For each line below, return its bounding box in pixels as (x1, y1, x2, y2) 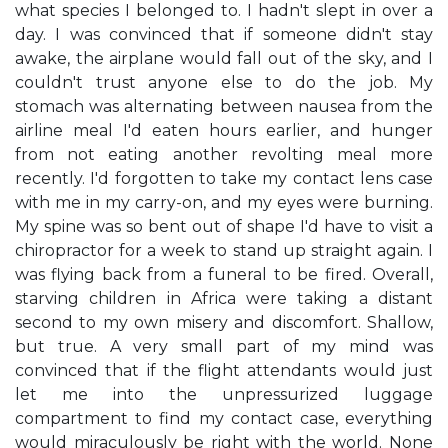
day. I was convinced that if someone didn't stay (15, 25, 433, 44)
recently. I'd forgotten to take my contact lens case (15, 169, 433, 188)
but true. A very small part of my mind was (15, 337, 433, 356)
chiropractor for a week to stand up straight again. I (15, 241, 433, 260)
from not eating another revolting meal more (15, 145, 433, 164)
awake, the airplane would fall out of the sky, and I (15, 49, 433, 68)
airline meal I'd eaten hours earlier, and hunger (15, 121, 433, 140)
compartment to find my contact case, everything (15, 409, 433, 428)
